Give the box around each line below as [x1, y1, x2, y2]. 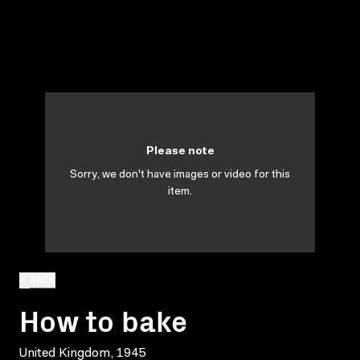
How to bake [19, 298, 187, 340]
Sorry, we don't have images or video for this [70, 170, 290, 181]
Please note [145, 146, 215, 157]
